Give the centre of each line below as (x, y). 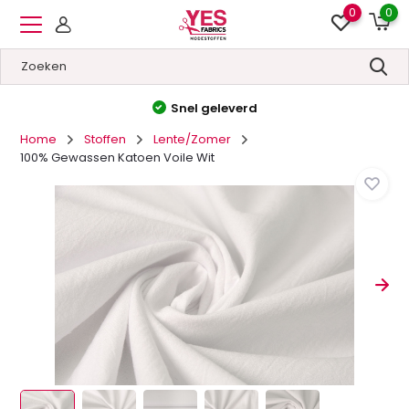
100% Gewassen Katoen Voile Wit (118, 157)
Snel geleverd (214, 108)
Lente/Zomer (193, 139)
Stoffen (105, 139)
